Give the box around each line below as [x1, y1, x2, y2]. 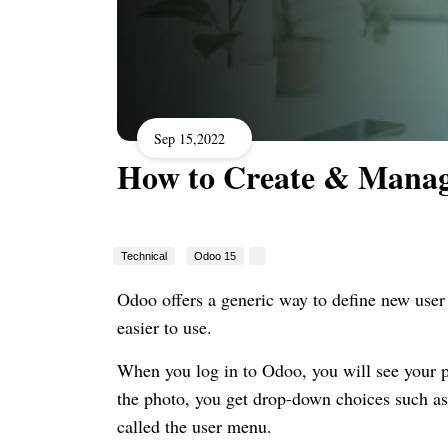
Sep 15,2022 [154, 128, 225, 148]
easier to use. [117, 314, 212, 339]
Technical [121, 249, 167, 262]
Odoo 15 [194, 249, 236, 262]
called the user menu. [117, 413, 272, 438]
